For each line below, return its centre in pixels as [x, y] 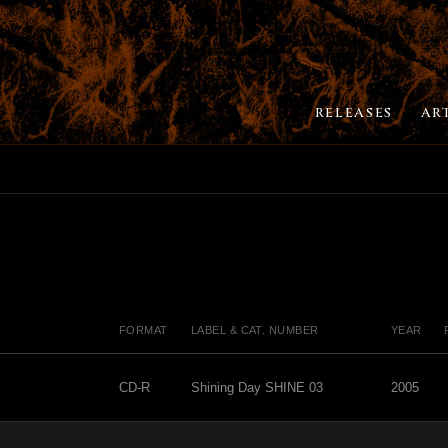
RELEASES [353, 113]
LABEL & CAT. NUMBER [255, 330]
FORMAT [143, 330]
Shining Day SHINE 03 [257, 388]
